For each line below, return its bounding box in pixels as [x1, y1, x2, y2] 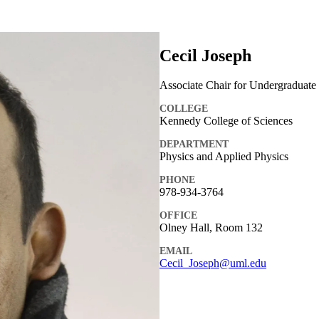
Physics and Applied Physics [159, 150, 288, 163]
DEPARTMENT [159, 139, 229, 150]
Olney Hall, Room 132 [159, 221, 263, 234]
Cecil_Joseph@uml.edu [159, 257, 266, 270]
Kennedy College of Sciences [159, 115, 293, 127]
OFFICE [159, 210, 197, 221]
